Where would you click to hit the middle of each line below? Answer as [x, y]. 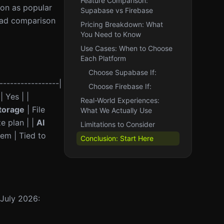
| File [35, 109]
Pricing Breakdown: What [122, 24]
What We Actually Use [116, 110]
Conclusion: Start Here [117, 138]
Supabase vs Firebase [117, 10]
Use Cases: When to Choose [126, 48]
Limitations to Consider [118, 124]
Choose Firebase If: [120, 86]
